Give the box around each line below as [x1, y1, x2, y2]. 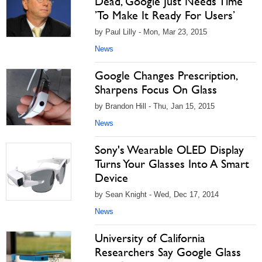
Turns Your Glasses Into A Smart [95, 157, 249, 171]
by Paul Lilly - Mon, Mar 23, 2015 [95, 27, 207, 36]
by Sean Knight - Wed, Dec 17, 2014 [95, 190, 219, 199]
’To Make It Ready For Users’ [95, 8, 235, 22]
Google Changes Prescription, [95, 68, 237, 82]
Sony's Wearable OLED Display [95, 143, 244, 157]
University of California [95, 231, 205, 245]
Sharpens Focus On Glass [95, 82, 217, 96]
